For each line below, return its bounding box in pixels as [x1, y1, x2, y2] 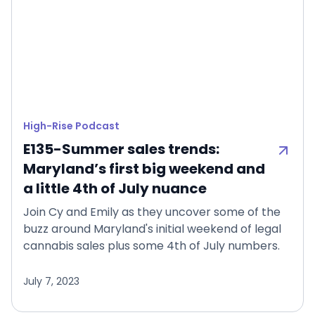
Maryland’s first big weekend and [23, 159, 265, 179]
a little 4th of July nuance [23, 179, 207, 199]
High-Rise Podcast [23, 119, 120, 134]
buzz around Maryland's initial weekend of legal [23, 221, 281, 238]
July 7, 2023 [23, 274, 79, 288]
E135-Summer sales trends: [23, 139, 219, 160]
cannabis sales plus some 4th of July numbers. [23, 238, 280, 255]
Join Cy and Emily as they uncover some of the [23, 204, 281, 221]
